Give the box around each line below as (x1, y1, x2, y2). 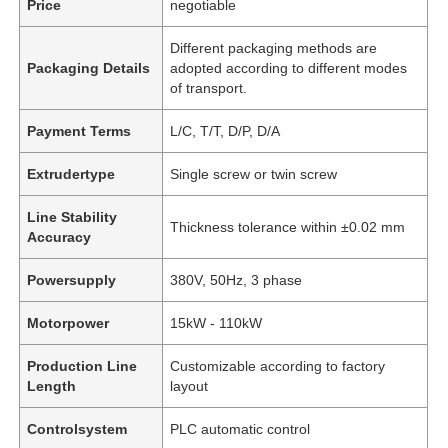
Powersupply (27, 271, 117, 288)
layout (170, 377, 209, 394)
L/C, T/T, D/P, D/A (170, 122, 281, 139)
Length (27, 377, 77, 394)
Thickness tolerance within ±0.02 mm (170, 218, 406, 235)
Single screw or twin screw (170, 165, 338, 182)
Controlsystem (27, 420, 128, 437)
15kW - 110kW (170, 314, 263, 331)
